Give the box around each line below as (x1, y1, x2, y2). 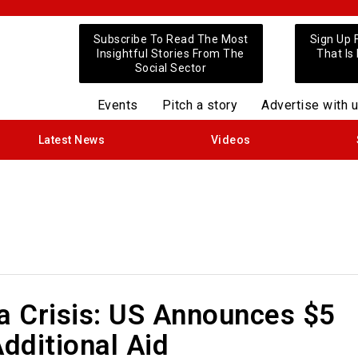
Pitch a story (161, 97, 238, 113)
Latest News (38, 133, 105, 146)
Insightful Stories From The (97, 47, 245, 60)
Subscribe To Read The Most (93, 33, 249, 46)
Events (97, 97, 138, 113)
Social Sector (134, 62, 207, 74)
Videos (210, 133, 251, 146)
